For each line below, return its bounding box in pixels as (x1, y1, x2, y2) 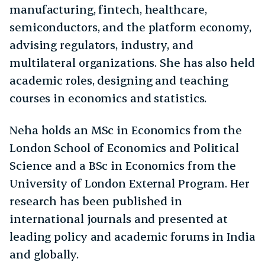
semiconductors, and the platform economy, (9, 20, 251, 35)
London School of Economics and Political (9, 140, 239, 156)
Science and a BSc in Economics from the (9, 158, 237, 173)
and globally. (9, 247, 79, 262)
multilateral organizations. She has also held (9, 55, 255, 70)
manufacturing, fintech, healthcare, (9, 2, 207, 17)
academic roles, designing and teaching (9, 73, 229, 88)
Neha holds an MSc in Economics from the (9, 122, 243, 138)
